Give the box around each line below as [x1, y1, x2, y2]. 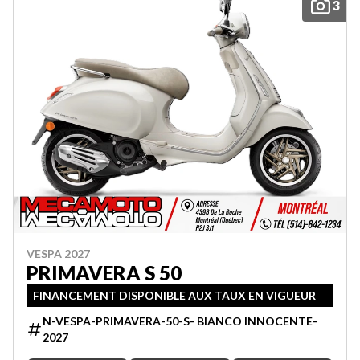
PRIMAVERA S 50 [27, 260, 182, 284]
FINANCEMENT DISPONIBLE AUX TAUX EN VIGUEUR [33, 288, 316, 302]
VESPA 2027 [27, 246, 90, 260]
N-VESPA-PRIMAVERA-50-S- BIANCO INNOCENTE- [43, 313, 317, 328]
